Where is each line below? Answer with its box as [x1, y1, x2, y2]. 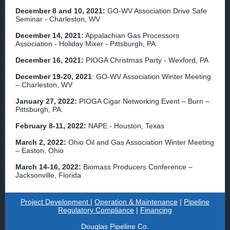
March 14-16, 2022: [15, 163, 81, 171]
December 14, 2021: [15, 31, 84, 40]
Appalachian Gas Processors [84, 31, 179, 40]
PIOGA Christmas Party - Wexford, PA [84, 56, 208, 64]
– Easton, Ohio [15, 146, 64, 155]
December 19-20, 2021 [15, 72, 92, 81]
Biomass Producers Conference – [81, 163, 193, 171]
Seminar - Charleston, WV [15, 15, 100, 23]
